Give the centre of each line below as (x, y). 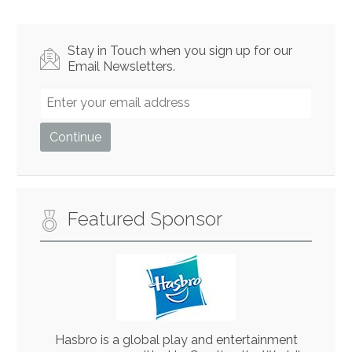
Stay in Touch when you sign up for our (180, 50)
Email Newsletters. (122, 66)
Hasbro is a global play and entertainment (176, 339)
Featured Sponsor (145, 218)
